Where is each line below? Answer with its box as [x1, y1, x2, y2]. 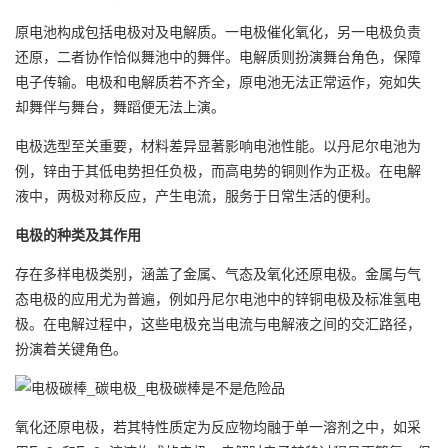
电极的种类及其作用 [15, 224, 141, 244]
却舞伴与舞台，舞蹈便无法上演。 [15, 96, 225, 116]
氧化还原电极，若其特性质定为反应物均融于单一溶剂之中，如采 [15, 416, 421, 436]
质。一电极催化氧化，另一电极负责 [197, 21, 421, 41]
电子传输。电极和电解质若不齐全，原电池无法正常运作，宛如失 [15, 71, 421, 91]
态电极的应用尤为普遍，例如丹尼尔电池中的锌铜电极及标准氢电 [15, 288, 421, 308]
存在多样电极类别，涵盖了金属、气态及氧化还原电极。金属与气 [15, 263, 421, 283]
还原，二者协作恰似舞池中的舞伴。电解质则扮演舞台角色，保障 [15, 46, 421, 66]
